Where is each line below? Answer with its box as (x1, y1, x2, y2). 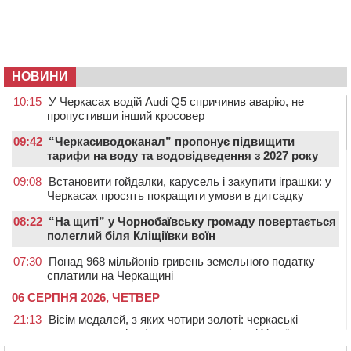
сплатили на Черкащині (47, 268, 173, 282)
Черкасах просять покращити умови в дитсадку (47, 188, 304, 202)
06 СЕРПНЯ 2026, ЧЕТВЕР (12, 290, 160, 304)
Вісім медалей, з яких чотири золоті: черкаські (49, 312, 298, 326)
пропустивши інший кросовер (47, 108, 204, 122)
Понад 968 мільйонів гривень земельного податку (49, 254, 315, 268)
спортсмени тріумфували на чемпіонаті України (47, 326, 302, 340)
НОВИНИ (12, 69, 68, 83)
